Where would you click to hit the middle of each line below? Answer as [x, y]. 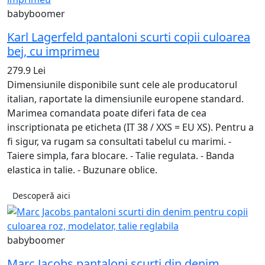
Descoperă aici [41, 196]
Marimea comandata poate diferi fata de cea [107, 113]
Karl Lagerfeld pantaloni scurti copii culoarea [129, 37]
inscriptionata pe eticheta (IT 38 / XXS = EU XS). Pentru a [130, 127]
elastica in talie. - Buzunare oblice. [82, 170]
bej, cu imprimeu [53, 51]
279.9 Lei [26, 71]
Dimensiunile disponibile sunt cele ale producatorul [122, 85]
